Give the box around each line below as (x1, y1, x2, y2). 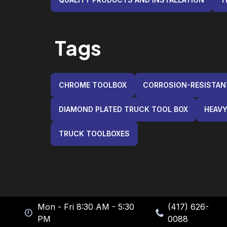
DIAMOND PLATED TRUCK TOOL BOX (59, 104, 188, 113)
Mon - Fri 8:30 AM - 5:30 (37, 201, 134, 212)
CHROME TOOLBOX (59, 80, 127, 89)
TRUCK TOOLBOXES (59, 129, 130, 138)
